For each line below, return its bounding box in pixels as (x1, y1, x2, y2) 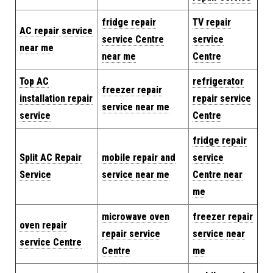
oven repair (19, 219, 67, 231)
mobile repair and (102, 152, 175, 163)
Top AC (19, 76, 49, 87)
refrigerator (193, 76, 244, 87)
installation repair (19, 93, 93, 104)
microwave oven (102, 211, 169, 222)
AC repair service (19, 25, 93, 37)
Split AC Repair (19, 152, 82, 163)
